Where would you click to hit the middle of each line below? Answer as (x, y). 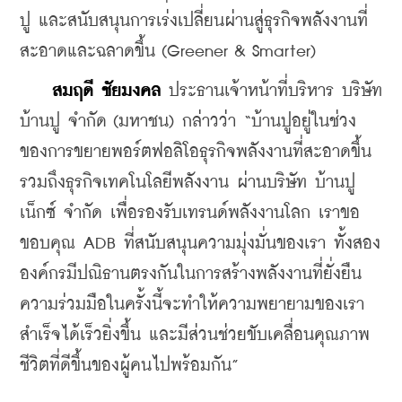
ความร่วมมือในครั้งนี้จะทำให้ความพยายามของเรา (192, 304)
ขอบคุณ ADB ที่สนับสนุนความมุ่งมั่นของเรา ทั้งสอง (200, 243)
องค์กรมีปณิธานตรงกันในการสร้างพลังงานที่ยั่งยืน (191, 274)
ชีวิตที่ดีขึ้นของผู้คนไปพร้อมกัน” (129, 365)
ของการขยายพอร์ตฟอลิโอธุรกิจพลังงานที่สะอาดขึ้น (196, 152)
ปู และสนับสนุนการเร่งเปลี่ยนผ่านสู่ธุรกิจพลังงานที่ (194, 21)
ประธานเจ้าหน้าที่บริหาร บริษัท (271, 91)
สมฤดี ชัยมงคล (106, 91)
